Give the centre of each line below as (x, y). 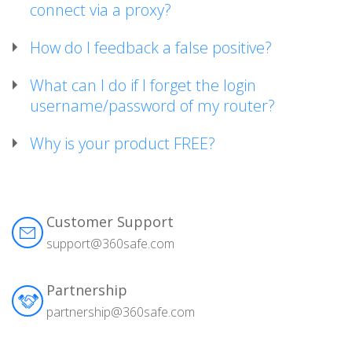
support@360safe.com (110, 244)
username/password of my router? (152, 106)
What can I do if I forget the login (143, 85)
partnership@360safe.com (121, 312)
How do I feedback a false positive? (151, 48)
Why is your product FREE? (123, 143)
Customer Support (110, 222)
